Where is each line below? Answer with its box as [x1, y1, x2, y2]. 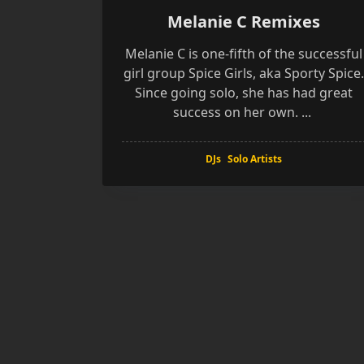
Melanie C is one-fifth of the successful [124, 45, 362, 63]
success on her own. [172, 103, 298, 121]
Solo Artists [227, 152, 282, 166]
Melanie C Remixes [167, 11, 320, 32]
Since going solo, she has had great [134, 84, 353, 102]
